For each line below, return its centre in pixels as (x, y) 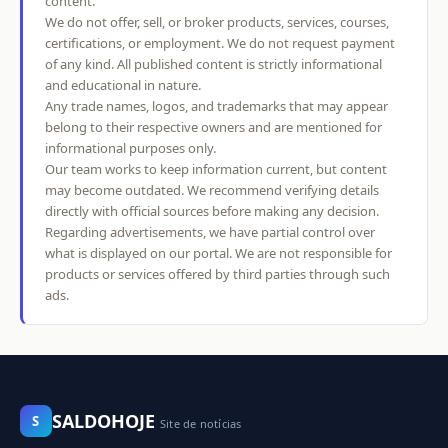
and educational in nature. (123, 85)
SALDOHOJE (103, 421)
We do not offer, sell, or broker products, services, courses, (217, 22)
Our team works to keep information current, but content (216, 169)
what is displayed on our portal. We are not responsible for (218, 253)
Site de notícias (201, 424)
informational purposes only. (130, 148)
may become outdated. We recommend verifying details (212, 190)
